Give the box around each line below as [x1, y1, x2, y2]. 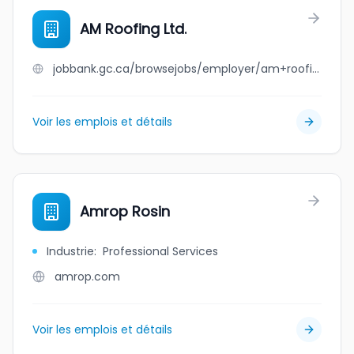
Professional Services [103, 243, 218, 259]
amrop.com [55, 269, 120, 284]
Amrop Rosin [80, 201, 170, 221]
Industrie [47, 243, 94, 259]
